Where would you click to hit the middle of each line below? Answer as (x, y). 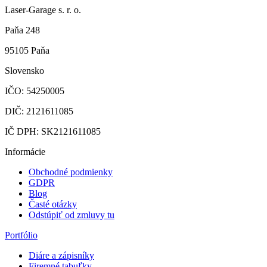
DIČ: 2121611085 (39, 111)
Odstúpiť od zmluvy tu (72, 215)
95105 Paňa (27, 51)
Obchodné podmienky (71, 172)
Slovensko (24, 71)
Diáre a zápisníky (61, 256)
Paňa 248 (22, 30)
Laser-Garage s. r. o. (43, 10)
